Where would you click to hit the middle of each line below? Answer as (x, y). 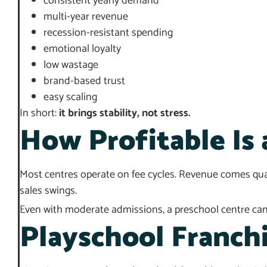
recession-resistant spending (108, 33)
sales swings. (48, 191)
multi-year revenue (86, 17)
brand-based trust (84, 81)
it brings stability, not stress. (125, 114)
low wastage (71, 65)
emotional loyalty (82, 49)
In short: (39, 114)
